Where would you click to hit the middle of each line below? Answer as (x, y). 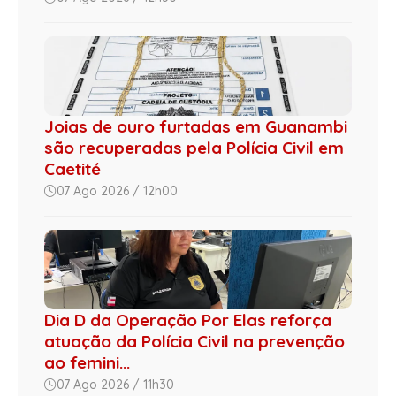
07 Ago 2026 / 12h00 (117, 191)
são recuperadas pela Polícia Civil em (194, 148)
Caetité (72, 169)
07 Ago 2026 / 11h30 (115, 385)
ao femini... (87, 363)
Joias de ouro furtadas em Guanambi (196, 127)
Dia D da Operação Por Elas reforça (188, 320)
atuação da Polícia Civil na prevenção (194, 342)
